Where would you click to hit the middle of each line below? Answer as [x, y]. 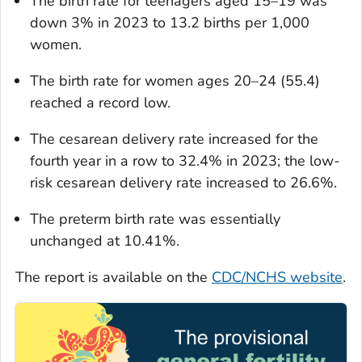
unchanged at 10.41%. [105, 241]
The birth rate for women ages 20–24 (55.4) [175, 81]
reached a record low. [100, 103]
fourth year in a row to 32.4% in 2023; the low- [185, 161]
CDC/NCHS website [277, 278]
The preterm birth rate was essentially [155, 219]
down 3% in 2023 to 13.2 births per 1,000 [170, 23]
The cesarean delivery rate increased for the [174, 139]
